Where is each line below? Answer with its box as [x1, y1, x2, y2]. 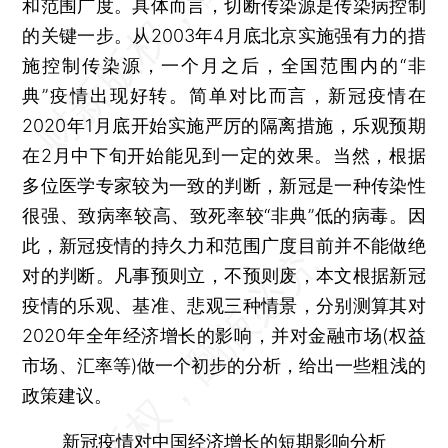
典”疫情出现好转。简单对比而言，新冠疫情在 [22, 84, 426, 106]
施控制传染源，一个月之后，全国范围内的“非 [22, 54, 426, 76]
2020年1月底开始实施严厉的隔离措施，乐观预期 [22, 114, 426, 136]
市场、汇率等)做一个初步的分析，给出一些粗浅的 [22, 354, 426, 376]
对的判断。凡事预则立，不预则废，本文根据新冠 [22, 264, 426, 286]
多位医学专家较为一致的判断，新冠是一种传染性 [22, 174, 426, 196]
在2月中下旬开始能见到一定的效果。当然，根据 [22, 144, 426, 166]
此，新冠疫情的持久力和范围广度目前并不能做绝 [22, 234, 426, 256]
